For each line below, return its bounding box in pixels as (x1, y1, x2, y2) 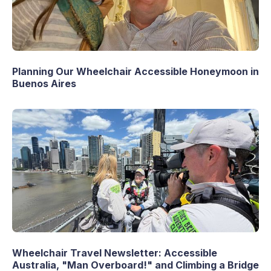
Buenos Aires (12, 77, 76, 90)
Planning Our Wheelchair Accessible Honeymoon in (12, 65, 259, 78)
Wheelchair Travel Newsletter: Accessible (12, 247, 217, 260)
